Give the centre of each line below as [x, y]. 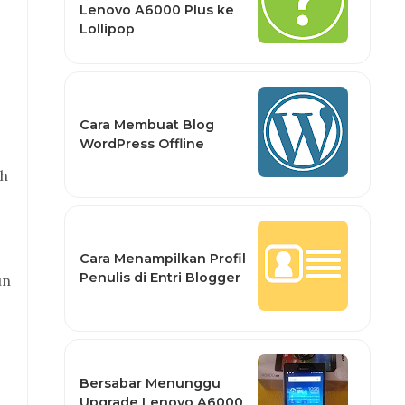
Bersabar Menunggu [150, 383]
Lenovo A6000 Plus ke [156, 10]
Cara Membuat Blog [146, 125]
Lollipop [107, 29]
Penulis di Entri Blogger [160, 278]
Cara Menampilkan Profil [162, 259]
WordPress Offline [141, 144]
